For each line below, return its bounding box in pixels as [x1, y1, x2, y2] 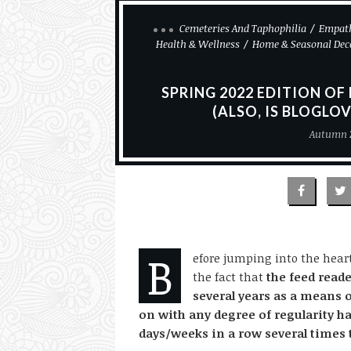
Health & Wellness [155, 37, 240, 51]
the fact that [193, 269, 266, 284]
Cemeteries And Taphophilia [179, 21, 306, 35]
